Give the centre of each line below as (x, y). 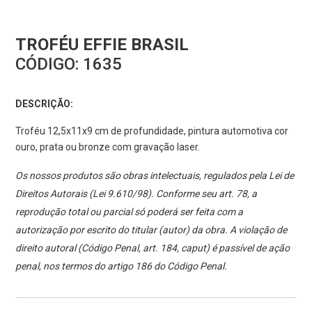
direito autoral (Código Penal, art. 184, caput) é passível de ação (153, 248)
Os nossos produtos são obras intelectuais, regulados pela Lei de (155, 176)
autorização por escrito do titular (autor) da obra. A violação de (151, 230)
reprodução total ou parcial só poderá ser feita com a (130, 212)
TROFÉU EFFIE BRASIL (102, 45)
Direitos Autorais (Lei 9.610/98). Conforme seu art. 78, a (136, 194)
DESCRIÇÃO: (45, 104)
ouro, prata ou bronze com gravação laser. (108, 147)
